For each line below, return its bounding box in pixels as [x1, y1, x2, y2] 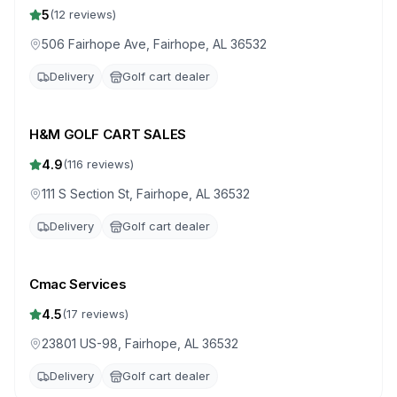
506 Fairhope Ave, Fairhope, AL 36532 [42, 36, 267, 51]
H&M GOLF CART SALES [29, 126, 186, 143]
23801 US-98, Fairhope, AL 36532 [42, 336, 238, 351]
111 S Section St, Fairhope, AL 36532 [42, 186, 250, 201]
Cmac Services [29, 276, 127, 292]
